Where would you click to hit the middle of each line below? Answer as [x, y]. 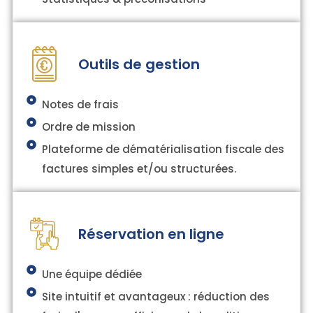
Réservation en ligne [151, 234]
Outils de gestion [139, 64]
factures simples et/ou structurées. [139, 169]
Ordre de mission [89, 127]
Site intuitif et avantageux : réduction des [156, 297]
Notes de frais [81, 105]
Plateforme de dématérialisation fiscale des [163, 150]
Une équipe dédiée [92, 275]
